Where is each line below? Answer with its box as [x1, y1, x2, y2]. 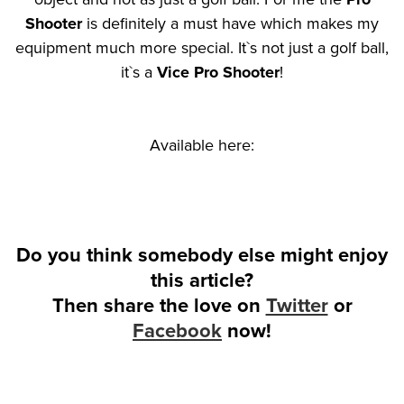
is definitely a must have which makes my [82, 13, 379, 33]
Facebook [133, 318, 222, 343]
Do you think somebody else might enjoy [16, 243, 388, 267]
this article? [151, 268, 253, 292]
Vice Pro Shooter [157, 61, 280, 82]
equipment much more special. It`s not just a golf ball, [15, 37, 389, 58]
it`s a [121, 61, 157, 82]
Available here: [150, 134, 254, 155]
